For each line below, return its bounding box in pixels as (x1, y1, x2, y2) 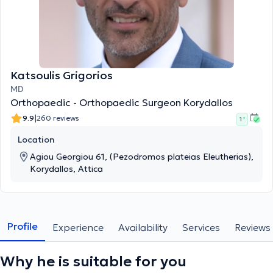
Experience (52, 221, 104, 233)
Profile (7, 220, 38, 232)
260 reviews (37, 113, 79, 122)
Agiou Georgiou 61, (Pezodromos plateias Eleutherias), (30, 151, 253, 162)
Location (18, 134, 55, 145)
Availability (118, 221, 168, 233)
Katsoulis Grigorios (10, 68, 113, 82)
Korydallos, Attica (30, 163, 103, 174)
